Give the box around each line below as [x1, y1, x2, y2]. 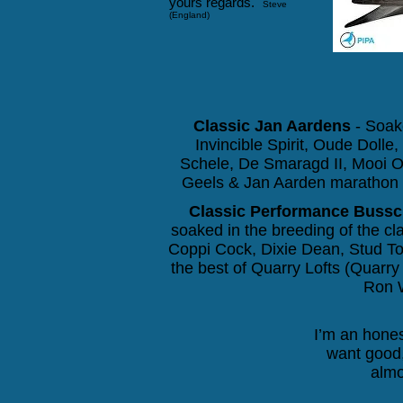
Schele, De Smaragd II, [180, 155, 352, 173]
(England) [169, 10, 210, 20]
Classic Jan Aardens [193, 117, 351, 135]
